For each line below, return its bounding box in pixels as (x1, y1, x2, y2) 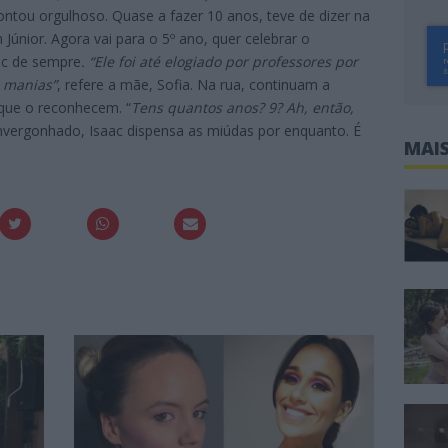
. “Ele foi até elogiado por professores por (81, 52, 358, 72)
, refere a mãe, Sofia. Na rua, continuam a (57, 75, 330, 95)
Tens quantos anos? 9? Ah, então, (131, 98, 354, 118)
